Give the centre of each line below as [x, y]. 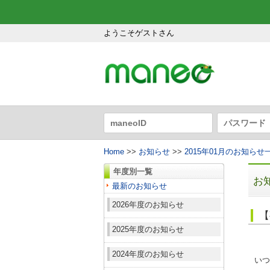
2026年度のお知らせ [148, 205]
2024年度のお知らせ [148, 254]
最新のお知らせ [140, 186]
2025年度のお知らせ [148, 230]
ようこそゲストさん [139, 33]
